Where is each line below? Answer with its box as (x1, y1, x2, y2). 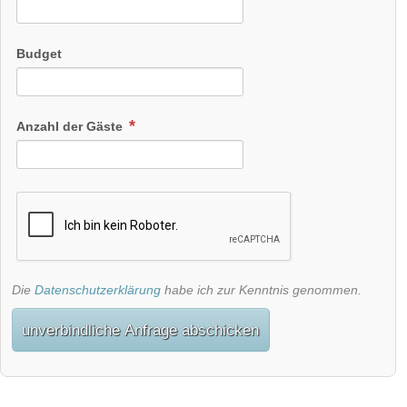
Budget (16, 45, 62, 61)
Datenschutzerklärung (35, 282, 161, 297)
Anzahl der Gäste (16, 118, 126, 134)
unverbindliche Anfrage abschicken (22, 321, 260, 340)
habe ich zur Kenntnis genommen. (161, 282, 362, 297)
